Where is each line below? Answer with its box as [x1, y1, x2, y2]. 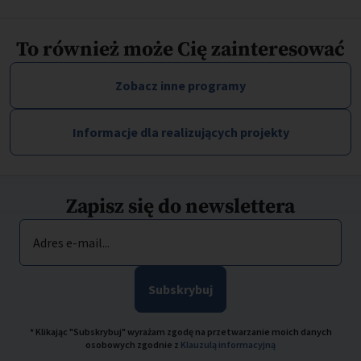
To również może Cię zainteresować [16, 37, 345, 63]
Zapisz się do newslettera [66, 194, 295, 220]
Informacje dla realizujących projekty [72, 124, 289, 141]
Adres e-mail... [33, 234, 110, 251]
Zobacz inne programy [115, 77, 246, 94]
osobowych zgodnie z [85, 338, 180, 351]
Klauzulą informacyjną [180, 338, 276, 351]
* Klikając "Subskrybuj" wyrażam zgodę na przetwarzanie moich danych [29, 326, 332, 338]
